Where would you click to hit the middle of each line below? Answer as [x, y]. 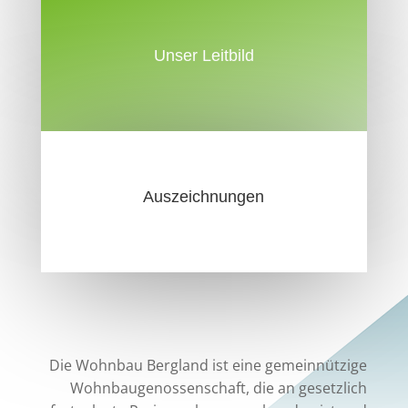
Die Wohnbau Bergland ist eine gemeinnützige [209, 366]
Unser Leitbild [204, 56]
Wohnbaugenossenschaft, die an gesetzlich [219, 388]
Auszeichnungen [204, 197]
